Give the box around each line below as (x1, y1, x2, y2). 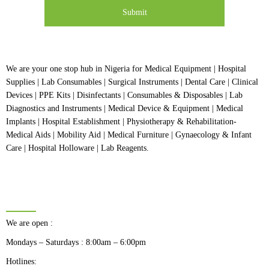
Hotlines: (6, 256, 37, 266)
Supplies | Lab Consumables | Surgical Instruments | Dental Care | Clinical (6, 77, 258, 86)
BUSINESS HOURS (6, 192, 125, 208)
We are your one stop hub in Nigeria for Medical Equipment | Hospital (6, 64, 246, 73)
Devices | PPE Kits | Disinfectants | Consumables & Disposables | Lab (6, 90, 243, 100)
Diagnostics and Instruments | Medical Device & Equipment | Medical (6, 103, 243, 113)
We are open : (6, 218, 53, 228)
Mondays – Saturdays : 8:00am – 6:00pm (6, 237, 146, 247)
